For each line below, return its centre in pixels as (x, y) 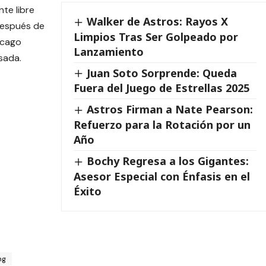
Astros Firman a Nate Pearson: (170, 110)
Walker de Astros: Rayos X (157, 22)
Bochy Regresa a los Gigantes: (167, 161)
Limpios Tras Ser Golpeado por (156, 37)
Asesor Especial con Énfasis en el (161, 176)
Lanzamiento (108, 51)
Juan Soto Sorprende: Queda (161, 73)
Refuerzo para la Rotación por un (162, 124)
